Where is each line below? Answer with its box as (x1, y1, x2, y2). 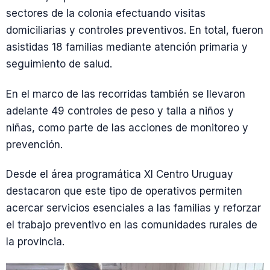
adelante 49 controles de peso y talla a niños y (6, 104, 234, 117)
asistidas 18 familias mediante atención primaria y (6, 41, 248, 54)
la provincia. (6, 235, 64, 248)
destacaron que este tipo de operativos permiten (6, 184, 242, 197)
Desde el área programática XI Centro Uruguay (6, 168, 233, 180)
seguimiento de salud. (6, 58, 112, 71)
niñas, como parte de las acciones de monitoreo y (6, 121, 248, 134)
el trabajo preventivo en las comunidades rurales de (6, 218, 257, 231)
